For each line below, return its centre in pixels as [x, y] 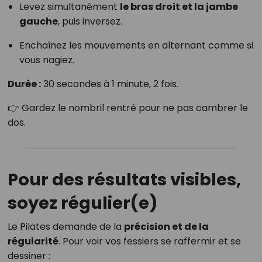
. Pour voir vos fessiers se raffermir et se [149, 242]
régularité [33, 242]
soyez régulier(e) [82, 203]
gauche [38, 22]
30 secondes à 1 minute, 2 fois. [109, 84]
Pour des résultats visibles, [124, 180]
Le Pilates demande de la [65, 227]
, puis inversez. [90, 22]
